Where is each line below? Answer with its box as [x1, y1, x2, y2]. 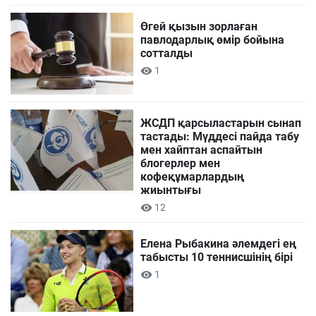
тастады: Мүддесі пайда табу [140, 130, 300, 144]
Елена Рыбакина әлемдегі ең [140, 237, 297, 251]
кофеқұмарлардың [140, 170, 245, 184]
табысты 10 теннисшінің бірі [140, 250, 293, 265]
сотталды [140, 47, 193, 61]
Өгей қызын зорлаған [140, 20, 258, 34]
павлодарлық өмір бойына [140, 33, 285, 47]
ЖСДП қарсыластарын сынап [140, 116, 302, 130]
